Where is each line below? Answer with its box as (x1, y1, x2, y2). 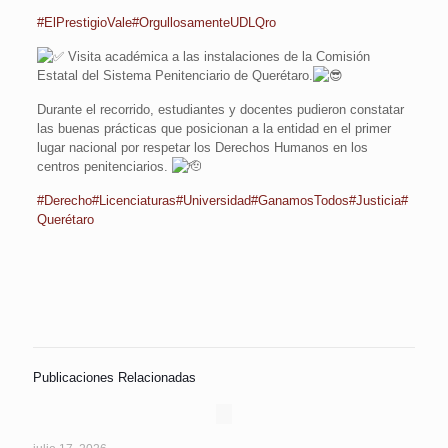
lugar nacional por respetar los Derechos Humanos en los (36, 140, 368, 155)
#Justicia (348, 193, 401, 208)
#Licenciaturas (91, 193, 176, 208)
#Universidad (175, 193, 251, 208)
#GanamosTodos (250, 193, 349, 208)
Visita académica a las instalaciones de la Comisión (63, 49, 370, 64)
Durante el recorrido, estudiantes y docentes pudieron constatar (36, 102, 404, 117)
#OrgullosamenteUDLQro (131, 15, 276, 30)
